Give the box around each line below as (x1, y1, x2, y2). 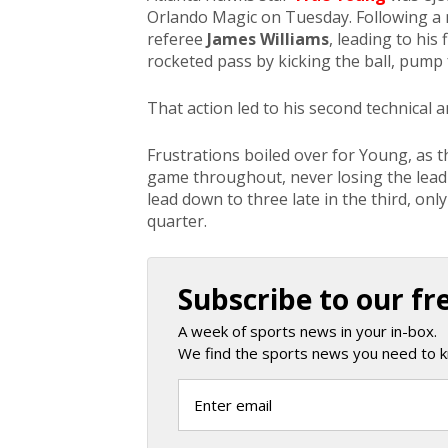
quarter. (147, 210, 207, 233)
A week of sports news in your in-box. (178, 321, 437, 342)
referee (147, 28, 207, 51)
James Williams (207, 28, 329, 51)
